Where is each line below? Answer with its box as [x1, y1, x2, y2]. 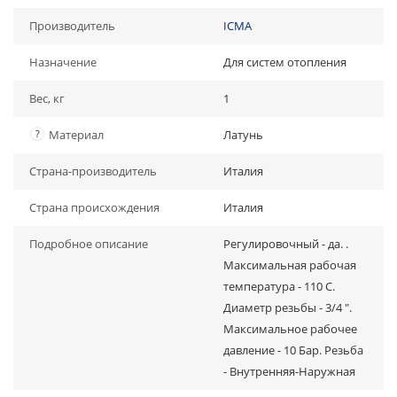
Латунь [223, 127, 263, 143]
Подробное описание [29, 236, 148, 252]
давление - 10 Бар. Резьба [223, 342, 363, 358]
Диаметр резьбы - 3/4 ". [223, 300, 352, 315]
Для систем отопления [223, 54, 346, 70]
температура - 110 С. [223, 278, 335, 294]
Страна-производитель [29, 163, 157, 179]
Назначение [29, 54, 97, 70]
